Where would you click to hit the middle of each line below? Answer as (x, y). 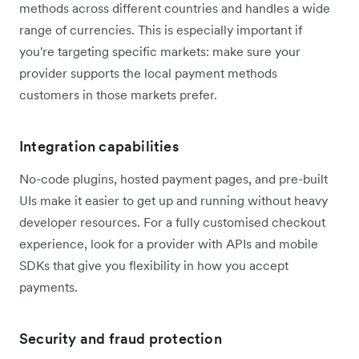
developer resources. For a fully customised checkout (172, 222)
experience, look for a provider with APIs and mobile (169, 244)
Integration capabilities (99, 147)
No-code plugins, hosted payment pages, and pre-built (173, 179)
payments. (48, 287)
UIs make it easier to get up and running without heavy (173, 201)
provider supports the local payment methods (148, 73)
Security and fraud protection (121, 339)
